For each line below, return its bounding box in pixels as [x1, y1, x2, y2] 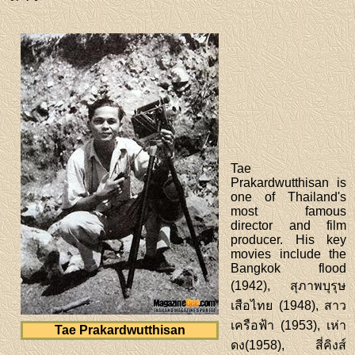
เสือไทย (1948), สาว [231, 299, 346, 313]
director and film [231, 219, 346, 233]
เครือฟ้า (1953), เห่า [231, 319, 346, 333]
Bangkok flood [231, 261, 346, 276]
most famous [231, 204, 346, 219]
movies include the [231, 247, 346, 261]
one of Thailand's [231, 190, 346, 204]
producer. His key [231, 233, 346, 247]
